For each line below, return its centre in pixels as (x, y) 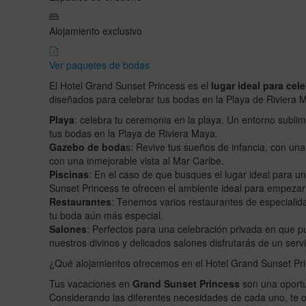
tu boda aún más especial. (106, 215)
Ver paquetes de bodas (99, 65)
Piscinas (69, 174)
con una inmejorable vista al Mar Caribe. (137, 160)
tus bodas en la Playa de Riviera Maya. (134, 133)
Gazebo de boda (87, 147)
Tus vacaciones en (91, 283)
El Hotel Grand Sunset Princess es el (130, 85)
